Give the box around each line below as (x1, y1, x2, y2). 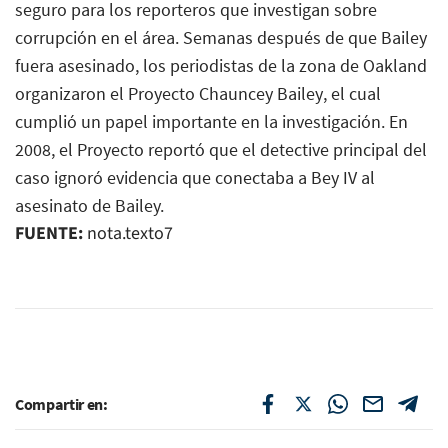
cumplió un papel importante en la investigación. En (15, 109, 408, 133)
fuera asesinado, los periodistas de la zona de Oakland (15, 53, 427, 77)
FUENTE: (15, 220, 83, 246)
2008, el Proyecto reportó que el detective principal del (15, 137, 427, 161)
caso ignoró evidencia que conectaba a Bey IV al (15, 165, 375, 189)
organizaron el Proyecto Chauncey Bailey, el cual (15, 81, 381, 105)
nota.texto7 (83, 220, 173, 246)
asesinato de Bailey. (15, 193, 164, 217)
